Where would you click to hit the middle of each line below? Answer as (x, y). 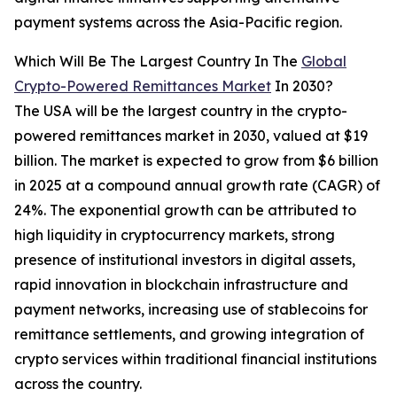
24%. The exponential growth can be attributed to (185, 210)
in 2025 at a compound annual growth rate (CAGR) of (197, 186)
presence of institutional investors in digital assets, (185, 260)
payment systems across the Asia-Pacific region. (178, 23)
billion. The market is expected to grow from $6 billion (196, 161)
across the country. (78, 384)
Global (324, 62)
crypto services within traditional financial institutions (195, 359)
